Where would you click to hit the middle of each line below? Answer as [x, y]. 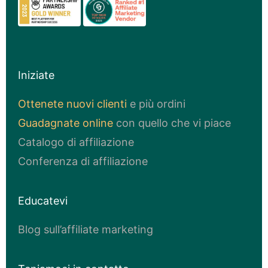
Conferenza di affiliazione [83, 161]
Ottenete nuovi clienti [72, 103]
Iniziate [36, 75]
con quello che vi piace [172, 123]
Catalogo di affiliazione [76, 142]
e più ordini [156, 103]
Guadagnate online [66, 123]
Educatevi [43, 200]
